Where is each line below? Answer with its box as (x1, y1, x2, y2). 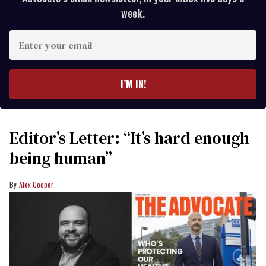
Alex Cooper (19, 179, 53, 189)
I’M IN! (120, 77, 146, 91)
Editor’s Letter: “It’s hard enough (9, 126, 249, 149)
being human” (9, 146, 112, 169)
